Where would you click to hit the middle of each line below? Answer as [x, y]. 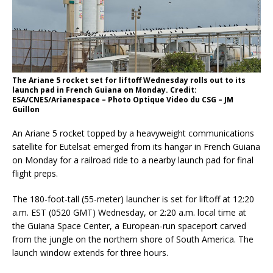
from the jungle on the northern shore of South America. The [133, 239]
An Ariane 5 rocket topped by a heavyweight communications [133, 133]
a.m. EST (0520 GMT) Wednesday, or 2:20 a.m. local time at [129, 212]
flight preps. [35, 173]
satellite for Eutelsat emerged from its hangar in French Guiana [136, 146]
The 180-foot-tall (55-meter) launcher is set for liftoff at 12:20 [133, 199]
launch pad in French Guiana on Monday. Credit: [105, 90]
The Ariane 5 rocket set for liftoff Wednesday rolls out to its [129, 80]
